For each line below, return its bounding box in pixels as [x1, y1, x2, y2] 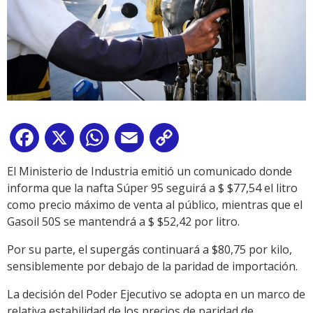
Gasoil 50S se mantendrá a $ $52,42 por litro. [7, 214, 240, 230]
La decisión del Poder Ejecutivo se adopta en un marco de [7, 286, 305, 303]
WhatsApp [112, 133, 166, 149]
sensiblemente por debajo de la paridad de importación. [7, 259, 298, 275]
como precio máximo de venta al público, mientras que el [7, 197, 303, 213]
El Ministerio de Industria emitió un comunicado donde [7, 163, 292, 180]
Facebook [42, 133, 92, 149]
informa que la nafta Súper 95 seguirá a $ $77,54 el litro [7, 180, 298, 196]
